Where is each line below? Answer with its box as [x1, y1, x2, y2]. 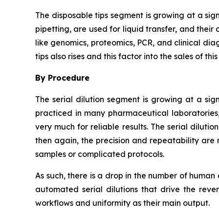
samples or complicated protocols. [35, 149, 164, 159]
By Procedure [35, 72, 89, 83]
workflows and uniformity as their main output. [35, 197, 210, 208]
